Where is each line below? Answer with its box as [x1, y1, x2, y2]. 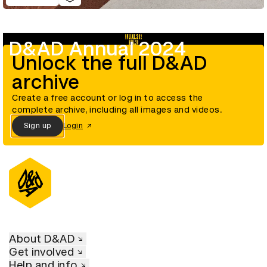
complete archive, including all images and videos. [12, 104, 222, 114]
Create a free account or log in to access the [12, 92, 203, 103]
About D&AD [9, 232, 74, 245]
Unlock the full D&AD [12, 51, 207, 74]
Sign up [24, 122, 51, 131]
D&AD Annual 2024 [9, 37, 187, 60]
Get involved [9, 245, 74, 258]
